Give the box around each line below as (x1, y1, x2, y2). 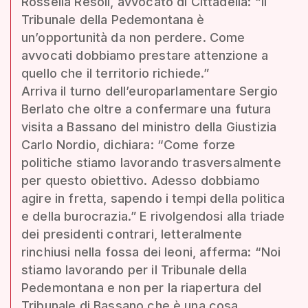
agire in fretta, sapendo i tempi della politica (21, 190, 285, 206)
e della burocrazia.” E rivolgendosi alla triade (21, 208, 285, 223)
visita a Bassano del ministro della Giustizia (21, 119, 277, 134)
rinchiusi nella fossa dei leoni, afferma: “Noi (21, 244, 281, 259)
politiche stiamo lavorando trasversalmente (21, 155, 281, 170)
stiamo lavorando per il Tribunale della (21, 262, 247, 277)
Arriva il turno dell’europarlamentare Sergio (21, 83, 278, 98)
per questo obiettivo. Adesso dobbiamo (21, 173, 260, 188)
